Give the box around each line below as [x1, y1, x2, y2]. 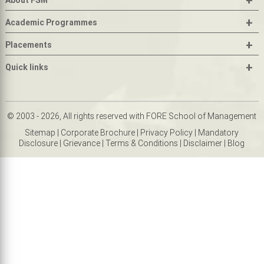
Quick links [5, 62, 48, 73]
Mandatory [198, 127, 239, 138]
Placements [5, 39, 52, 51]
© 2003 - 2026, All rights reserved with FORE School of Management [7, 111, 257, 122]
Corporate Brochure [61, 127, 136, 138]
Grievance [63, 138, 101, 149]
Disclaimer [183, 138, 223, 149]
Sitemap [25, 127, 56, 138]
